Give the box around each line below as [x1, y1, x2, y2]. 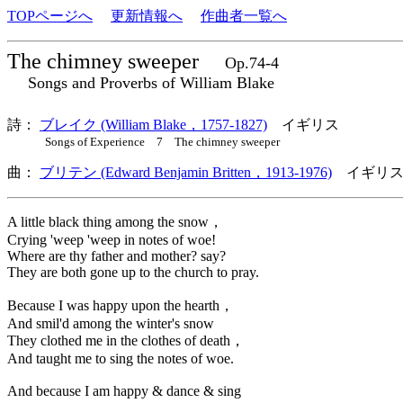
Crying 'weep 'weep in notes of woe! [7, 232, 216, 247]
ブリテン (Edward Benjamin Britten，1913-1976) [40, 165, 332, 180]
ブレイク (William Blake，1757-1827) [40, 117, 267, 132]
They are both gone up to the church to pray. [7, 264, 259, 280]
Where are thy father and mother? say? [7, 248, 226, 264]
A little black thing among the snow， [7, 214, 223, 229]
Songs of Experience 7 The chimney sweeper [7, 135, 280, 148]
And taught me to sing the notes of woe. [7, 351, 234, 366]
